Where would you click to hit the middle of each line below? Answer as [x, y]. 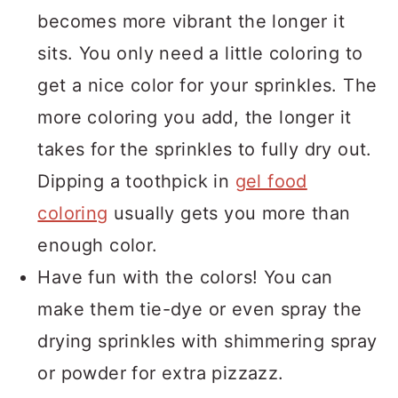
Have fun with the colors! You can [185, 278]
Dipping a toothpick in [136, 182]
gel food [271, 182]
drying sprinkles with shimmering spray [207, 342]
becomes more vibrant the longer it [191, 22]
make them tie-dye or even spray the [200, 310]
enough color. [98, 246]
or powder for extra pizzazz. [161, 374]
